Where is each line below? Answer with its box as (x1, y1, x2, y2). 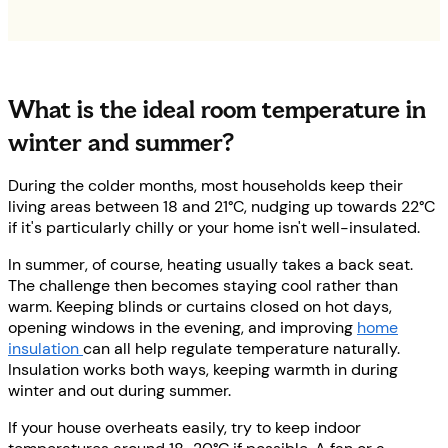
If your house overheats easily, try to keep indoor (8, 417, 361, 438)
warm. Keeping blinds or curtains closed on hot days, (8, 296, 392, 317)
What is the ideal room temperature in (8, 93, 426, 126)
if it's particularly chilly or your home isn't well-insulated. (8, 217, 420, 238)
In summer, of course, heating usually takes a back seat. (8, 254, 413, 275)
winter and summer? (8, 126, 234, 159)
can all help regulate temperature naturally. (83, 338, 400, 359)
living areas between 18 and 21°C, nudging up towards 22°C (8, 196, 435, 217)
